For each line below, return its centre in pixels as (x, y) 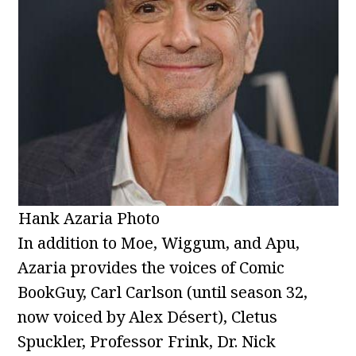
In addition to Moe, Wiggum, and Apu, (159, 243)
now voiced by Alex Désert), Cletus (148, 317)
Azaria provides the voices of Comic (151, 268)
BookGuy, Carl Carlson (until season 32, (163, 292)
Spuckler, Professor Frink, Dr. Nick (147, 342)
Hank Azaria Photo (89, 219)
